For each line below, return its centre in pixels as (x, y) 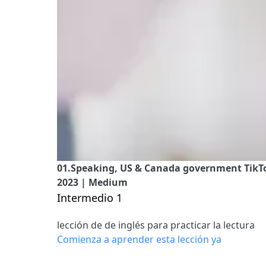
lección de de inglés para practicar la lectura (156, 225)
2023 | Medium (92, 183)
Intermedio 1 (90, 198)
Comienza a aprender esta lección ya (139, 240)
